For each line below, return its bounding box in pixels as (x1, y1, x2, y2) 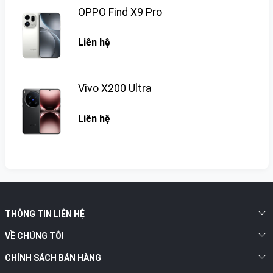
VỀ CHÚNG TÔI (4, 231, 64, 241)
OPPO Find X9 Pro (77, 6, 162, 19)
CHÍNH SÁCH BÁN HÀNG (4, 253, 101, 263)
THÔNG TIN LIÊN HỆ (4, 209, 85, 219)
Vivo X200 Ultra (77, 82, 152, 95)
